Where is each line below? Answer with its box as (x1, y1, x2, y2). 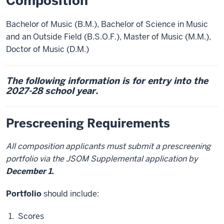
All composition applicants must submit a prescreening (6, 141, 210, 151)
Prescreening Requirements (6, 115, 170, 131)
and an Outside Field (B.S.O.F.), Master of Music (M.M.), (6, 31, 211, 42)
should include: (41, 188, 99, 199)
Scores (16, 211, 44, 221)
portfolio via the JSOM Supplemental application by (6, 153, 198, 164)
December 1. (6, 166, 54, 176)
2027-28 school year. (6, 85, 98, 96)
